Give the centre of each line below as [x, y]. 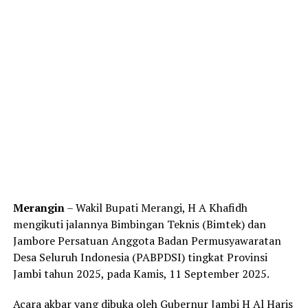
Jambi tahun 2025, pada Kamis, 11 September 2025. [141, 274]
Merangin [38, 208]
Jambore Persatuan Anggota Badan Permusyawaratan [147, 241]
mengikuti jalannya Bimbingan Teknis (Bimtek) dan [139, 224]
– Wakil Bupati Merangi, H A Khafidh [156, 208]
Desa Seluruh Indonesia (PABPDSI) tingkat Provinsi [140, 257]
